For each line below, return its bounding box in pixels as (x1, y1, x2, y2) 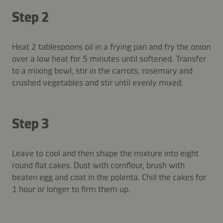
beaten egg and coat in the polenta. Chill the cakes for (12, 171, 206, 183)
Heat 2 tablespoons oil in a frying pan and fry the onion (12, 41, 211, 52)
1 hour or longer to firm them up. (12, 183, 130, 195)
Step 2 (12, 8, 49, 25)
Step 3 (12, 115, 49, 132)
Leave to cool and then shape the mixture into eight (12, 147, 199, 159)
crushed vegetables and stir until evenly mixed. (12, 77, 183, 88)
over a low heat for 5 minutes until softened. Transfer (12, 53, 206, 64)
